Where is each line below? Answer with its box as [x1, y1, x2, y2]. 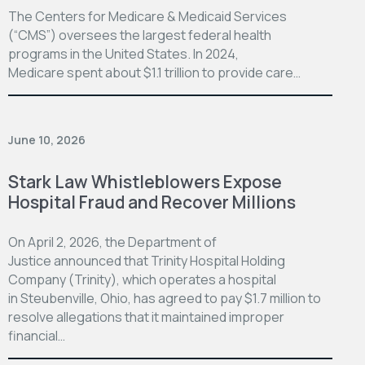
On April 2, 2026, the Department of [8, 232, 217, 251]
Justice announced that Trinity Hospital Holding [8, 251, 285, 270]
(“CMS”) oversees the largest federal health [8, 25, 271, 44]
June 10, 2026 [8, 131, 86, 147]
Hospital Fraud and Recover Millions [8, 190, 296, 213]
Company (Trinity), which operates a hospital [8, 270, 276, 288]
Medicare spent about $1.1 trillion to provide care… [8, 63, 301, 81]
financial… [8, 326, 65, 345]
